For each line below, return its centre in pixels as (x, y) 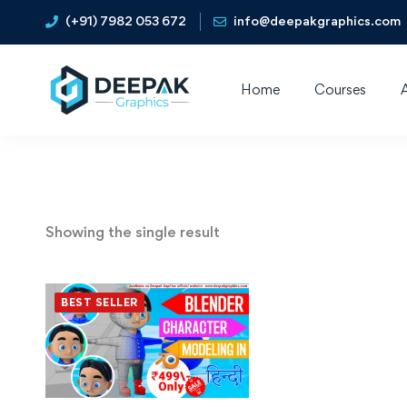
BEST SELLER (99, 302)
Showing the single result (133, 231)
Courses (340, 89)
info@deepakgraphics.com (317, 20)
